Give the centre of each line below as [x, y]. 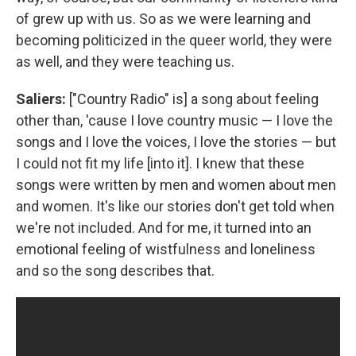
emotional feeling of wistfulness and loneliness [166, 249]
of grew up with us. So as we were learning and [163, 18]
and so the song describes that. [115, 270]
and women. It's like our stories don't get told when [175, 206]
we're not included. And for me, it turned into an [164, 227]
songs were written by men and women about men [176, 184]
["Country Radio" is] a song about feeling [192, 99]
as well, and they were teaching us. [125, 61]
